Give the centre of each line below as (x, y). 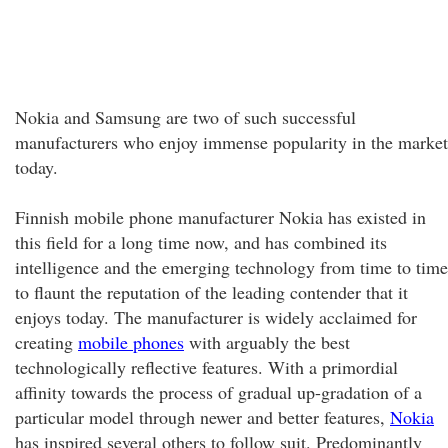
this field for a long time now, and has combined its (201, 242)
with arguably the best (267, 342)
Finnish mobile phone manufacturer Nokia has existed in (220, 217)
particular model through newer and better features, (202, 417)
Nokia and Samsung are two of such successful (185, 117)
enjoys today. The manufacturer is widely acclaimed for (216, 317)
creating (46, 342)
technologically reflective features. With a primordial (206, 367)
